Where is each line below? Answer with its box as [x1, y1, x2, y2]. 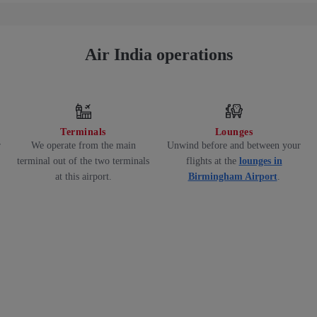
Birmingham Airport [188, 171, 277, 183]
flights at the [185, 156, 236, 167]
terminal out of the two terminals [17, 156, 149, 167]
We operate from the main [30, 140, 136, 151]
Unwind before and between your [167, 140, 301, 151]
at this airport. [54, 171, 112, 183]
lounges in [238, 156, 282, 167]
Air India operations [84, 45, 233, 64]
